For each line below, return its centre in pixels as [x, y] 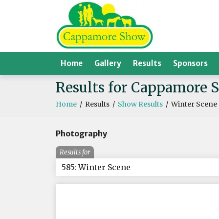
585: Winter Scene [96, 167]
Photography [81, 133]
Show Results [140, 104]
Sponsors [190, 63]
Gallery [108, 63]
